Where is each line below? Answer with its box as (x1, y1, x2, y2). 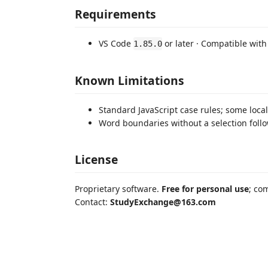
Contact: (75, 196, 110, 208)
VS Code (99, 38, 133, 49)
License (75, 151, 118, 167)
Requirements (75, 6, 156, 22)
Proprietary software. (75, 183, 162, 194)
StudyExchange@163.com (110, 196, 216, 208)
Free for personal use (162, 183, 249, 194)
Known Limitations (75, 72, 184, 89)
